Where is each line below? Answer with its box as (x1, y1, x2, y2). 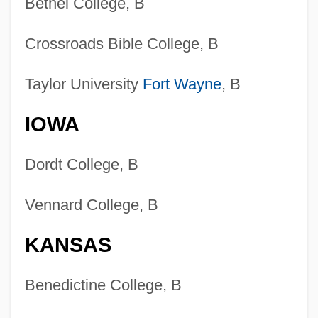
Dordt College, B (24, 155, 138, 174)
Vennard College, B (24, 196, 158, 214)
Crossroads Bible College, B (24, 35, 219, 53)
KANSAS (24, 234, 111, 257)
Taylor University (24, 75, 143, 94)
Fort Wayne (142, 75, 221, 94)
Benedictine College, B (24, 276, 182, 295)
